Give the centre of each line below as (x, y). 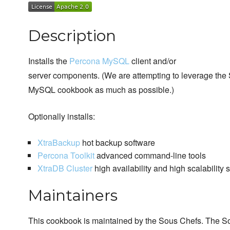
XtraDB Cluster (65, 168)
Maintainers (73, 196)
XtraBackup (59, 143)
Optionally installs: (62, 117)
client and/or (153, 61)
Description (72, 36)
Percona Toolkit (66, 156)
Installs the (49, 61)
